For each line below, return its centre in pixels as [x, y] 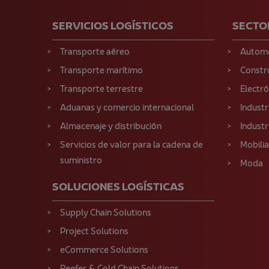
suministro [81, 161]
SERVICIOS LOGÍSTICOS [113, 27]
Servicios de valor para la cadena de [131, 145]
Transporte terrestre [101, 89]
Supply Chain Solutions [106, 213]
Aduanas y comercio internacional [127, 108]
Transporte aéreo [95, 52]
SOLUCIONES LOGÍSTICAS [118, 188]
